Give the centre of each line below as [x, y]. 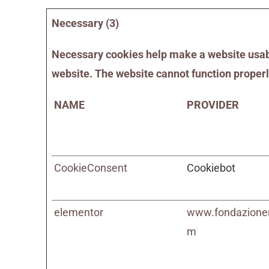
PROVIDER [213, 105]
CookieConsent [91, 168]
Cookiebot [211, 168]
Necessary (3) [86, 23]
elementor [79, 212]
